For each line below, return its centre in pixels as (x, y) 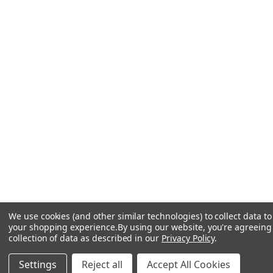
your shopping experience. (63, 227)
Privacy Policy (188, 238)
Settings (38, 264)
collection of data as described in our (85, 238)
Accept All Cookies (189, 264)
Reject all (102, 264)
